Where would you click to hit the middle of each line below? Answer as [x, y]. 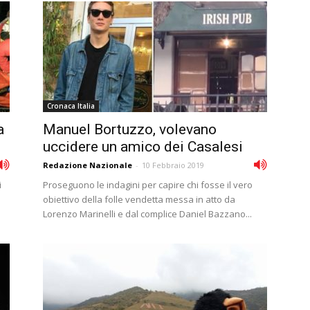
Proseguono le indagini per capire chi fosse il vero [148, 185]
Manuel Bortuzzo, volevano [130, 129]
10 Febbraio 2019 [173, 165]
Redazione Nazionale [88, 165]
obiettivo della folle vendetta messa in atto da [139, 199]
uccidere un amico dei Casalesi [143, 147]
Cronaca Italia [71, 106]
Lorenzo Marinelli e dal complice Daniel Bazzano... [147, 214]
